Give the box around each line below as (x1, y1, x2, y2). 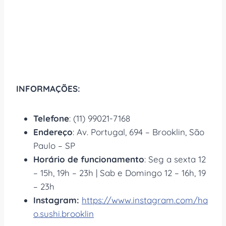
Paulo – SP (33, 140, 75, 151)
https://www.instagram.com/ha (82, 194, 208, 205)
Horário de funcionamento (33, 153, 144, 164)
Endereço (33, 126, 73, 137)
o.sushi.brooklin (33, 208, 94, 219)
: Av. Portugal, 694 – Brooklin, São (73, 126, 204, 137)
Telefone (33, 112, 69, 124)
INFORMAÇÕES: (16, 83, 80, 94)
